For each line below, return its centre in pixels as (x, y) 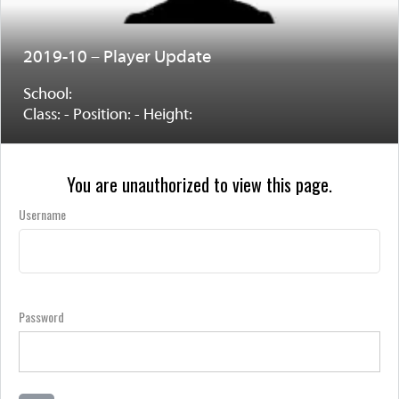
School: (48, 95)
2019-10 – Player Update (117, 58)
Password (41, 317)
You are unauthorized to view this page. (199, 184)
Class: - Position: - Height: (108, 115)
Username (42, 214)
